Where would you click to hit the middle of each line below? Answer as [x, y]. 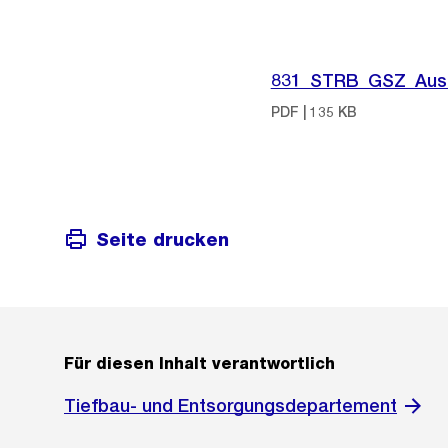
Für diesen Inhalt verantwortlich [199, 364]
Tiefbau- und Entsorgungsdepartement [230, 406]
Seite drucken [162, 239]
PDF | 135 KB [313, 112]
